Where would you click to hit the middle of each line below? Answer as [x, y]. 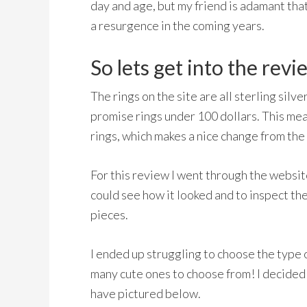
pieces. [109, 214]
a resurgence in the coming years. [177, 25]
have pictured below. [146, 293]
